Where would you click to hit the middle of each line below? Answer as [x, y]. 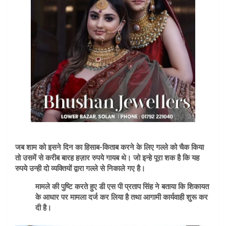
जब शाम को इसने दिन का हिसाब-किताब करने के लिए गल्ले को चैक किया [109, 147]
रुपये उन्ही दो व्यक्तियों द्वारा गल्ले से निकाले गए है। [80, 168]
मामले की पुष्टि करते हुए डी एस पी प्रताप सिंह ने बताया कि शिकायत [122, 187]
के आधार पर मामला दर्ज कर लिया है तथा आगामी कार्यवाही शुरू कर [122, 197]
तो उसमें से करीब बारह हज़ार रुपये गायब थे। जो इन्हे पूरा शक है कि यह [107, 158]
